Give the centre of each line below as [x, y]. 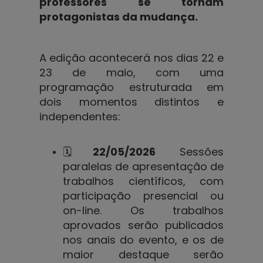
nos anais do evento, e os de [143, 240]
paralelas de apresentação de [143, 166]
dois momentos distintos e [131, 102]
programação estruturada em [131, 87]
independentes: [80, 116]
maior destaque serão [143, 254]
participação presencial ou [143, 195]
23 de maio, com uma [131, 72]
